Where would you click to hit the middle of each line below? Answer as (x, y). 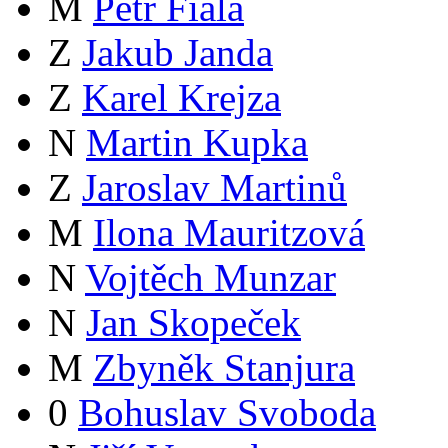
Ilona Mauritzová (229, 233)
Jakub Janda (177, 53)
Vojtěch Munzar (210, 278)
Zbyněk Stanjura (224, 368)
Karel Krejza (181, 98)
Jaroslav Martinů (214, 188)
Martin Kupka (197, 143)
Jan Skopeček (193, 323)
